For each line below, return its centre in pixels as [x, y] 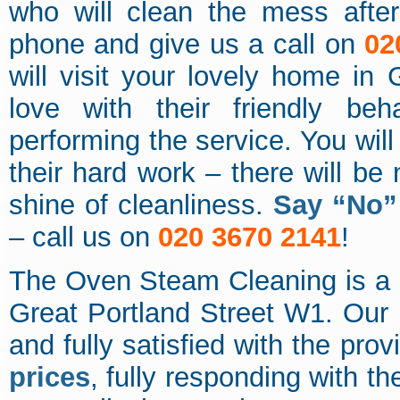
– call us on [83, 237]
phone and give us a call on [187, 45]
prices [49, 378]
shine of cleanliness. [141, 205]
